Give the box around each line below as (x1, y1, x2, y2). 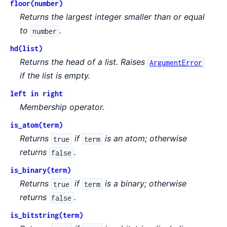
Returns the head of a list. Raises (20, 57, 148, 67)
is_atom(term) (10, 121, 63, 130)
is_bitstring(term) (10, 211, 83, 220)
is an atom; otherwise (102, 133, 187, 144)
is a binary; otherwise (102, 178, 186, 189)
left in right (10, 89, 63, 98)
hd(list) (10, 44, 43, 53)
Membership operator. (20, 102, 105, 112)
